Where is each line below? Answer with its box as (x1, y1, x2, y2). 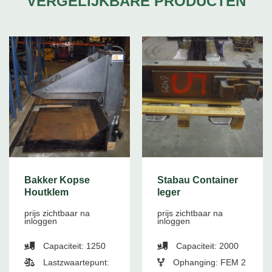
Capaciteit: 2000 (173, 241, 239, 251)
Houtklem (24, 187, 69, 198)
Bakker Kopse (24, 175, 90, 186)
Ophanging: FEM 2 (170, 257, 246, 267)
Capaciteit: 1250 (40, 241, 106, 251)
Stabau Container (157, 175, 238, 186)
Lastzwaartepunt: (40, 257, 109, 267)
